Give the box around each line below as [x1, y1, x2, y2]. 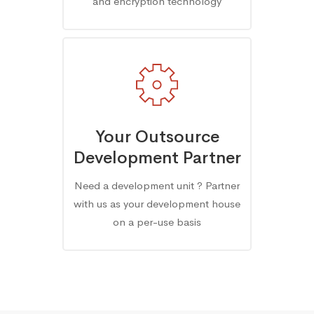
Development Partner [73, 147, 241, 168]
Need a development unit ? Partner [74, 179, 240, 192]
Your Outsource [95, 126, 219, 147]
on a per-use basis [113, 215, 201, 228]
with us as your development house [74, 197, 240, 210]
